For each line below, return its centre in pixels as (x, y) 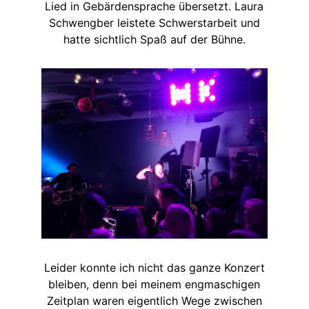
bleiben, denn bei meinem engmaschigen (154, 284)
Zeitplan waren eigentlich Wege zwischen (154, 300)
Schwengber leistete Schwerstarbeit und (154, 23)
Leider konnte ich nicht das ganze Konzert (154, 267)
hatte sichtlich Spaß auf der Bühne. (154, 40)
